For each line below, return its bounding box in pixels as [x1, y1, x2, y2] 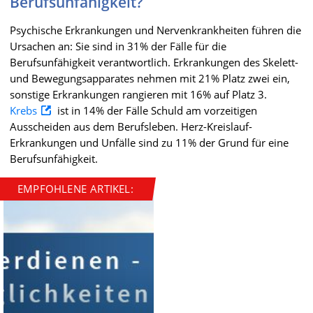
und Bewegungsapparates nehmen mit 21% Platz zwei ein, [10, 71, 290, 85]
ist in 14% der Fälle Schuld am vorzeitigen [54, 103, 257, 117]
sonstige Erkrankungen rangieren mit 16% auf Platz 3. [10, 87, 267, 101]
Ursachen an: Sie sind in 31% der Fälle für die [10, 38, 226, 53]
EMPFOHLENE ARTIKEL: [17, 181, 133, 196]
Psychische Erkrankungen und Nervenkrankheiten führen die [10, 22, 301, 37]
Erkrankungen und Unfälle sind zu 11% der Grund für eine [10, 135, 289, 150]
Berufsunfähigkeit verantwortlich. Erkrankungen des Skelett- [10, 54, 298, 69]
